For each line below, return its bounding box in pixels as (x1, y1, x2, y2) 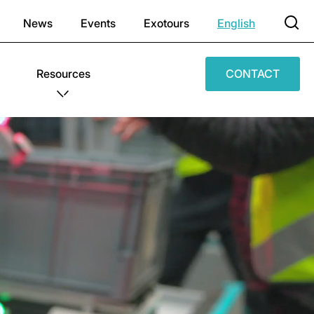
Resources (36, 67, 90, 81)
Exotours (144, 16, 189, 30)
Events (81, 16, 116, 30)
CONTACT (226, 67, 280, 81)
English (217, 16, 255, 30)
